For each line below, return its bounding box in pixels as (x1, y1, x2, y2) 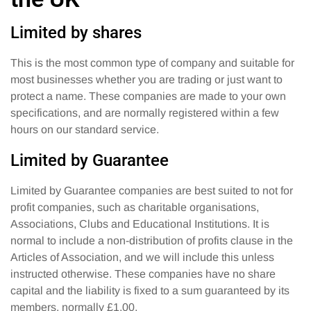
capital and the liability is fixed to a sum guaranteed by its (10, 284, 289, 296)
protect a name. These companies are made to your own (10, 90, 286, 102)
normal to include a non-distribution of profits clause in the (10, 234, 293, 246)
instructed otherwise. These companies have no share (10, 267, 276, 280)
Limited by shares (10, 22, 142, 42)
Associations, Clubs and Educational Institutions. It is (10, 217, 269, 230)
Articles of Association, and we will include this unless (10, 251, 274, 263)
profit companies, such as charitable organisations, (10, 201, 259, 213)
